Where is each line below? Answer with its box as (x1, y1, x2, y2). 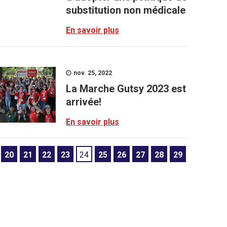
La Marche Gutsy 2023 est (66, 83, 186, 95)
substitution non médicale (66, 4, 185, 16)
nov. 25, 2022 (72, 69, 112, 77)
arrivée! (66, 96, 101, 108)
